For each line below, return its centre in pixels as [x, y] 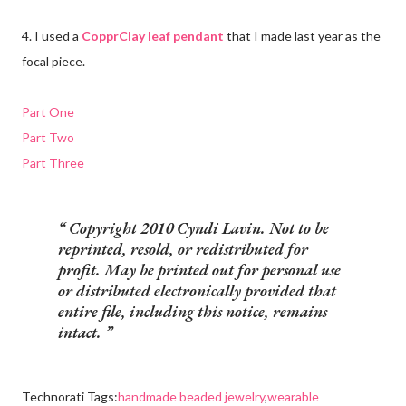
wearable [293, 396]
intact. [82, 332]
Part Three [53, 162]
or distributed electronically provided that [197, 290]
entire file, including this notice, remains [193, 311]
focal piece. [53, 61]
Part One [48, 111]
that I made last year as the [302, 35]
